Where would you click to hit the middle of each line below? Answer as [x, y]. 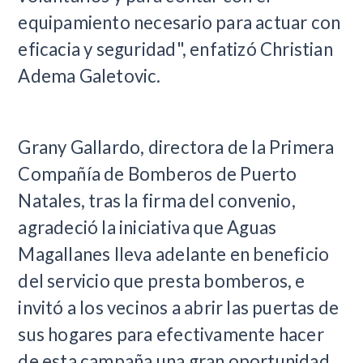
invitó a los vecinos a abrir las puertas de [179, 308]
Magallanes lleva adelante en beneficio [174, 254]
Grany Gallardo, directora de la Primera [176, 147]
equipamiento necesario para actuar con [179, 22]
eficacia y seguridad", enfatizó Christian [175, 49]
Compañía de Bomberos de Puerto [158, 174]
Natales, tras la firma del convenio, [157, 201]
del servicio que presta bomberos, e [162, 281]
